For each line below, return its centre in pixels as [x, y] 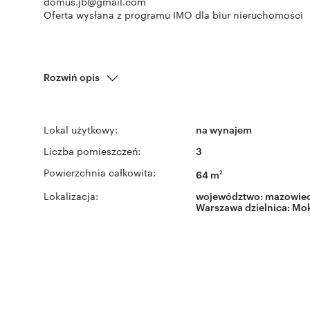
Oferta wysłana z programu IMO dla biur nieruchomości [173, 15]
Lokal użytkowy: [81, 129]
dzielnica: [267, 206]
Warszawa [219, 206]
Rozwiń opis [72, 76]
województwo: [230, 195]
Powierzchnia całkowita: [100, 172]
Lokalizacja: [71, 195]
